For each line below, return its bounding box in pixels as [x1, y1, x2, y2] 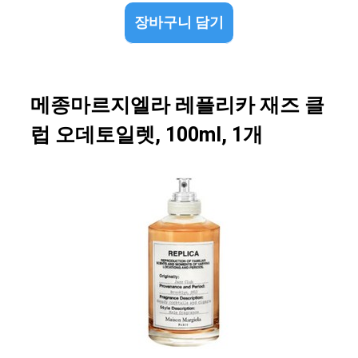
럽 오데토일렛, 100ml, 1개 [30, 121, 263, 151]
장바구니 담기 [134, 12, 224, 34]
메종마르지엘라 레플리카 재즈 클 [30, 91, 324, 121]
